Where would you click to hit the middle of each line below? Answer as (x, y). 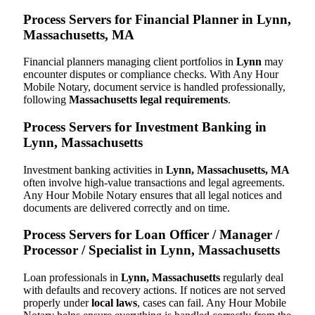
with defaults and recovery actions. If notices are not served (154, 290)
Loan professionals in (72, 278)
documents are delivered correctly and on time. (127, 207)
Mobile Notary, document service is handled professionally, (154, 87)
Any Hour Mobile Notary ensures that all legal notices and (153, 195)
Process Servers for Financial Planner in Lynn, (157, 19)
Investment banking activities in (95, 169)
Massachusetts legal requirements (148, 100)
